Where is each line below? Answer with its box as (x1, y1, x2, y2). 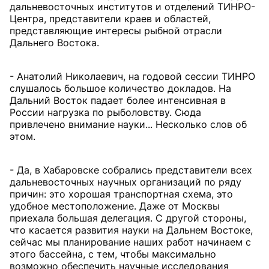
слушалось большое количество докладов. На (10, 82, 231, 94)
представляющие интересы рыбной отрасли (10, 25, 222, 37)
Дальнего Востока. (10, 37, 99, 49)
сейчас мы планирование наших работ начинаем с (10, 236, 251, 248)
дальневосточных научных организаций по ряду (10, 176, 241, 188)
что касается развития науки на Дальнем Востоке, (10, 224, 253, 236)
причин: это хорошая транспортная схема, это (10, 188, 233, 200)
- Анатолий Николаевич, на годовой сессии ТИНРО (10, 70, 255, 82)
